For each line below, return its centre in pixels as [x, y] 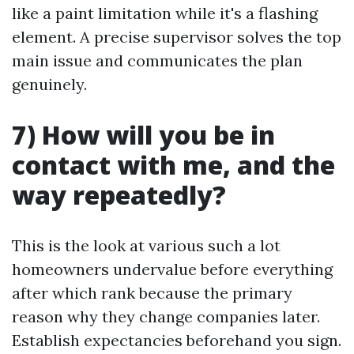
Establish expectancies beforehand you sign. [177, 340]
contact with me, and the [173, 165]
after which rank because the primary [152, 293]
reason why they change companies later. [166, 316]
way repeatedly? [119, 195]
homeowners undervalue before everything [172, 269]
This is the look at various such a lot [146, 245]
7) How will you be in [143, 135]
